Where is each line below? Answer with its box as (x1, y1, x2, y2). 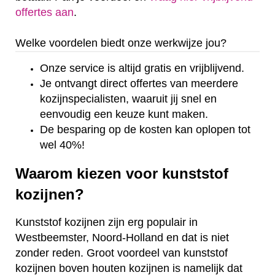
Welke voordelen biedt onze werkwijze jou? (15, 37, 227, 50)
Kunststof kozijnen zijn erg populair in (15, 216, 198, 229)
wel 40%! (40, 138, 85, 151)
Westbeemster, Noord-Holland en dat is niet (15, 231, 229, 244)
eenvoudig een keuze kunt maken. (40, 107, 208, 120)
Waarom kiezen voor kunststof (15, 165, 228, 182)
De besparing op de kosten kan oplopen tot (40, 123, 250, 136)
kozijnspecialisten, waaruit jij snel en (40, 92, 217, 105)
